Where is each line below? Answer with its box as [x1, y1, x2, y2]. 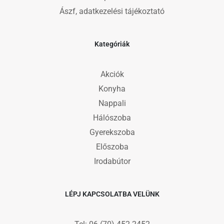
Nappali [98, 98, 126, 108]
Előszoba [95, 141, 128, 151]
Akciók [100, 69, 124, 79]
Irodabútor [93, 156, 130, 166]
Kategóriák [94, 39, 129, 48]
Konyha [98, 83, 125, 93]
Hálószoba [93, 112, 131, 122]
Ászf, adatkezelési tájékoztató [59, 6, 164, 16]
